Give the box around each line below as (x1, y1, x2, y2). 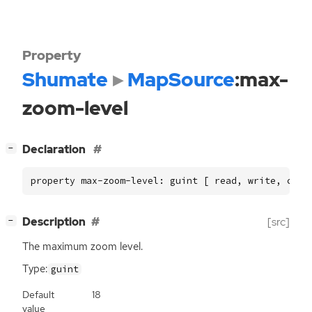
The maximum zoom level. (22, 240, 143, 254)
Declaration (22, 142, 88, 157)
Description (22, 214, 86, 230)
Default (22, 288, 54, 301)
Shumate (22, 66, 108, 93)
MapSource (127, 66, 235, 93)
